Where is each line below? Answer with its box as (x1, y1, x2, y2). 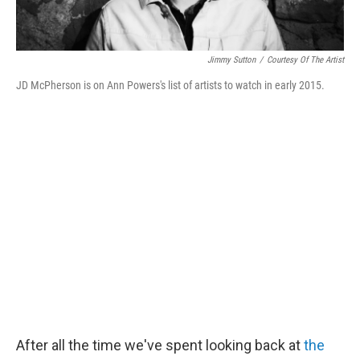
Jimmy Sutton (207, 55, 256, 66)
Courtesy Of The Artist (267, 55, 344, 66)
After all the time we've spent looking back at (16, 337, 304, 354)
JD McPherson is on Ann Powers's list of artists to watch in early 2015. (16, 79, 325, 92)
